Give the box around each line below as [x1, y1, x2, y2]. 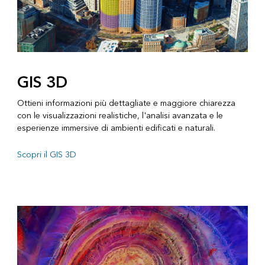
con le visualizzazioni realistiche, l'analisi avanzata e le [17, 108, 223, 123]
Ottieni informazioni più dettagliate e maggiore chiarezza [17, 95, 235, 111]
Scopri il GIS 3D [17, 147, 76, 162]
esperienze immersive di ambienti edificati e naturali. [17, 120, 215, 135]
